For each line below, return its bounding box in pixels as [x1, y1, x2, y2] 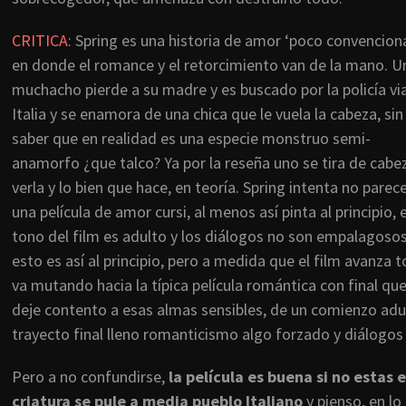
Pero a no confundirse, [12, 366, 169, 388]
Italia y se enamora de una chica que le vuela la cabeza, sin [12, 103, 403, 125]
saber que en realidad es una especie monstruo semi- [12, 128, 371, 150]
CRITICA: [12, 30, 72, 52]
